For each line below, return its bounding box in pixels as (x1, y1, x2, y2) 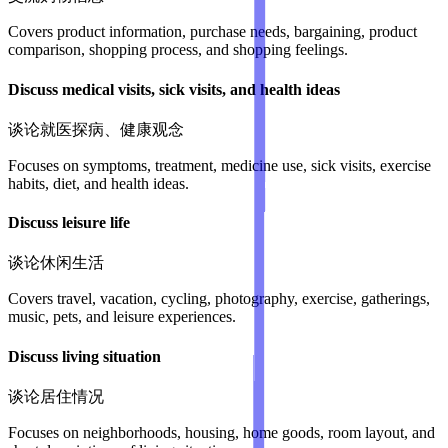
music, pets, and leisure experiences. (8, 308, 236, 326)
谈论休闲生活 (8, 254, 104, 272)
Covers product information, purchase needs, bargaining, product (8, 23, 417, 41)
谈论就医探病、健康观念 (8, 120, 184, 138)
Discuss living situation (8, 347, 161, 365)
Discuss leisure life (8, 214, 130, 232)
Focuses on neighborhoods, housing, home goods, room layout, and (8, 423, 435, 441)
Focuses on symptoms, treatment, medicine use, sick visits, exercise (8, 156, 431, 174)
